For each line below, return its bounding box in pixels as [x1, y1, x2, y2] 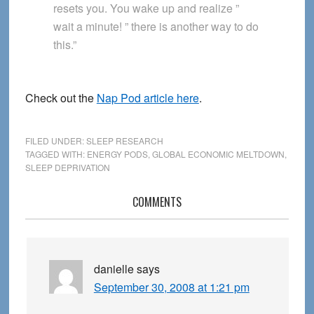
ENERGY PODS [86, 147, 148, 160]
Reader [24, 192, 78, 217]
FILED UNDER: [25, 134, 86, 146]
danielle [93, 260, 134, 277]
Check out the [25, 89, 97, 106]
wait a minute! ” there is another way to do [53, 18, 259, 34]
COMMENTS [132, 193, 182, 210]
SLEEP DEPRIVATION [25, 161, 110, 173]
